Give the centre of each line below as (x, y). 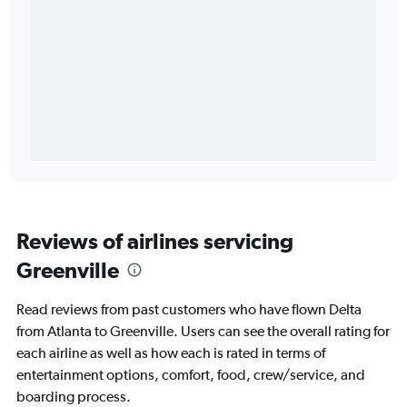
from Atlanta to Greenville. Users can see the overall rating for (203, 332)
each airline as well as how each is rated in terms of (171, 353)
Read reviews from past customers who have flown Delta (189, 310)
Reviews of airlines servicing (155, 241)
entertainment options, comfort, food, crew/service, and (191, 375)
